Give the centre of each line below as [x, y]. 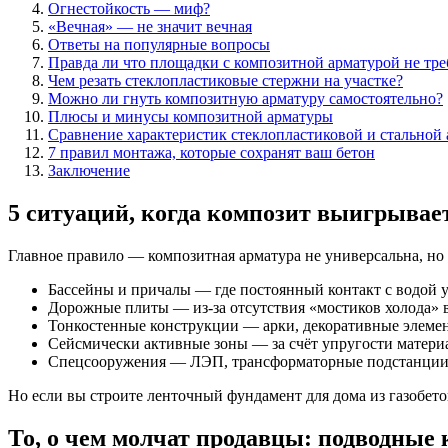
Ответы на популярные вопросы [159, 44]
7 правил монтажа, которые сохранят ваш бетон [211, 152]
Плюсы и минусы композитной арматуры [190, 116]
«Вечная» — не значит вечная [150, 26]
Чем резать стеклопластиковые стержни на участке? [225, 80]
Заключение [89, 170]
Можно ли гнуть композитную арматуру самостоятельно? [245, 98]
